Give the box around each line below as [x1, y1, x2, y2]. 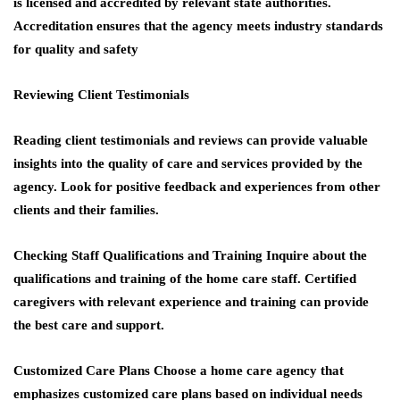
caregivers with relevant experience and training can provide [13, 295, 369, 309]
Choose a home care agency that [154, 363, 344, 378]
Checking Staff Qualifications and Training [13, 248, 266, 262]
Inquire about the [266, 248, 367, 262]
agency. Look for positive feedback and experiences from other [13, 179, 380, 194]
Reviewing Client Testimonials [13, 87, 189, 102]
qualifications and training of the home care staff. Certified [13, 271, 356, 286]
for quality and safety [13, 42, 138, 56]
